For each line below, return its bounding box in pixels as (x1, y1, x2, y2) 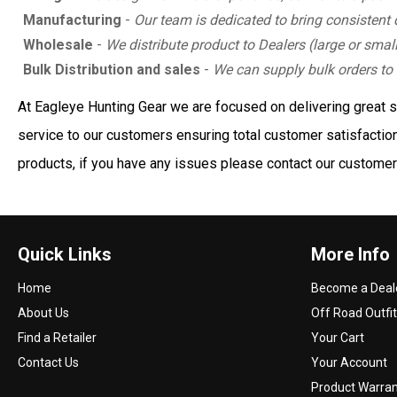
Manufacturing (23, 11, 121, 28)
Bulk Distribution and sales (23, 60, 200, 78)
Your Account (311, 354, 387, 370)
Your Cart (311, 330, 364, 345)
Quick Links (18, 243, 112, 265)
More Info (311, 243, 390, 265)
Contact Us (18, 354, 79, 370)
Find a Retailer (18, 330, 97, 345)
